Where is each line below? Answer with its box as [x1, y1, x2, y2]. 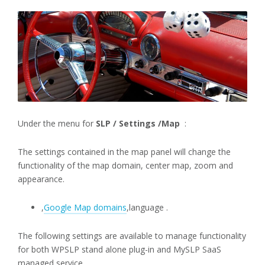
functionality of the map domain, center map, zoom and [18, 160, 233, 172]
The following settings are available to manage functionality [18, 230, 246, 242]
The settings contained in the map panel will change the [18, 146, 231, 158]
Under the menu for [18, 118, 93, 130]
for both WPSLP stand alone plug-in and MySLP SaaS [18, 244, 221, 256]
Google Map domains [44, 202, 127, 214]
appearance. [18, 173, 64, 185]
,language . [127, 202, 168, 214]
